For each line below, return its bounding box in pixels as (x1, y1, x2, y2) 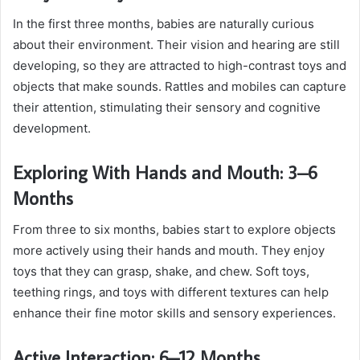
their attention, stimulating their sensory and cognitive (13, 99, 321, 115)
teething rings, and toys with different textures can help (13, 284, 329, 301)
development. (13, 120, 91, 136)
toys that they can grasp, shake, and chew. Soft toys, (13, 264, 309, 280)
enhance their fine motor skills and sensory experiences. (13, 305, 336, 321)
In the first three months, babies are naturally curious (13, 15, 314, 31)
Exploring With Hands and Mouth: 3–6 (13, 159, 317, 184)
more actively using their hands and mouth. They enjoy (13, 243, 325, 259)
